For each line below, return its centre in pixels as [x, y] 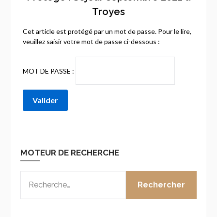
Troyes [108, 11]
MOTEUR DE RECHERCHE [70, 152]
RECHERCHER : [46, 176]
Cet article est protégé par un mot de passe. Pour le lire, [107, 31]
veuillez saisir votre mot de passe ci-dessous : [92, 41]
